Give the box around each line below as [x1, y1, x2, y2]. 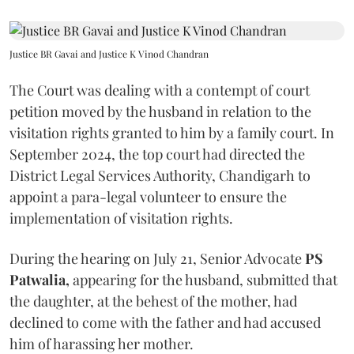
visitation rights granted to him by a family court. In [9, 122, 334, 142]
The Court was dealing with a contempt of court [9, 80, 310, 100]
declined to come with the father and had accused [9, 312, 321, 332]
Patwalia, [9, 269, 70, 289]
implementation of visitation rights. [9, 208, 233, 228]
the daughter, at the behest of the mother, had [9, 291, 297, 311]
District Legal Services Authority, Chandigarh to [9, 165, 311, 185]
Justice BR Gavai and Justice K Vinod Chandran [9, 47, 209, 60]
